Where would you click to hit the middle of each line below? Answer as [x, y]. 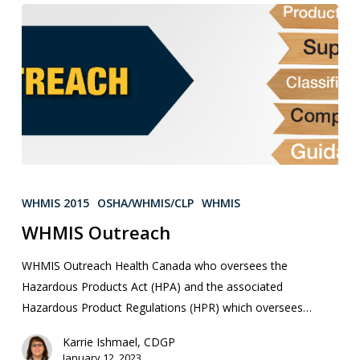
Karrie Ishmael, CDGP [119, 342]
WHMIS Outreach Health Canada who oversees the [154, 266]
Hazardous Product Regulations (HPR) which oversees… [166, 308]
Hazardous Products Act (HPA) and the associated [152, 287]
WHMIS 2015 [55, 203]
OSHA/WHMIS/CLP [145, 203]
